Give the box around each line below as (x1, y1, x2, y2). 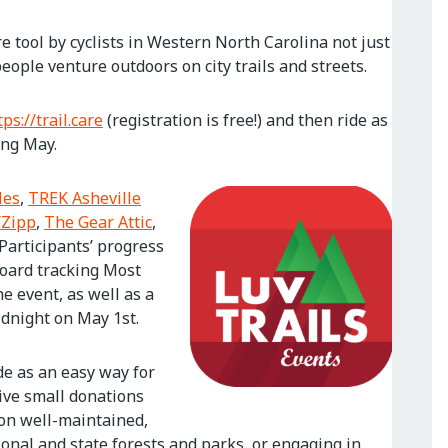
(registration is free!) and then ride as (103, 109, 388, 131)
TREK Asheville (28, 187, 141, 209)
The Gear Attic (44, 211, 152, 233)
